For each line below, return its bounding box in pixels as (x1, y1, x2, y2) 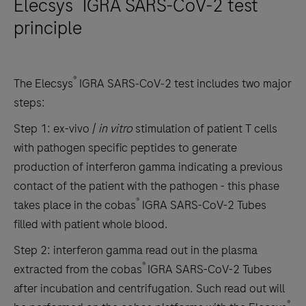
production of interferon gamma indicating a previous (14, 158, 283, 175)
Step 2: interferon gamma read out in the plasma (14, 241, 258, 258)
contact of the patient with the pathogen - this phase (14, 177, 279, 194)
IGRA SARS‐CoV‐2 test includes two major (76, 74, 292, 92)
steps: (14, 94, 45, 111)
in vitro (96, 120, 133, 137)
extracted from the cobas (14, 260, 142, 277)
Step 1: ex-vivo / (14, 120, 96, 137)
